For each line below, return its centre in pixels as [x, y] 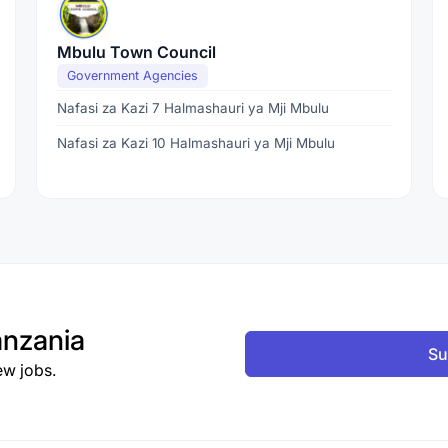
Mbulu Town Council [136, 52]
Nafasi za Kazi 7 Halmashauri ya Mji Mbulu [192, 108]
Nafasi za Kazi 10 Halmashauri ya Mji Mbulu [195, 143]
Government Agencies [132, 75]
